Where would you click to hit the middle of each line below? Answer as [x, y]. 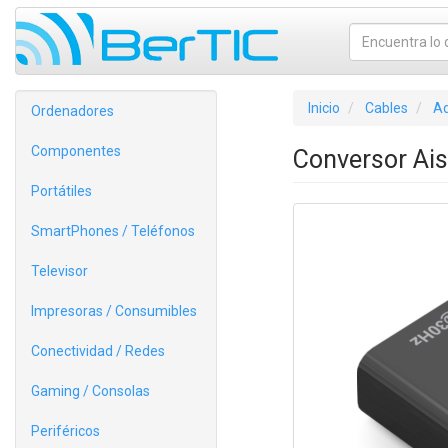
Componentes [76, 151]
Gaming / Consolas [90, 391]
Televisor [59, 271]
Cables [386, 108]
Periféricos [65, 431]
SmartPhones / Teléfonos [113, 231]
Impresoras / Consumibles [114, 311]
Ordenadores [72, 111]
